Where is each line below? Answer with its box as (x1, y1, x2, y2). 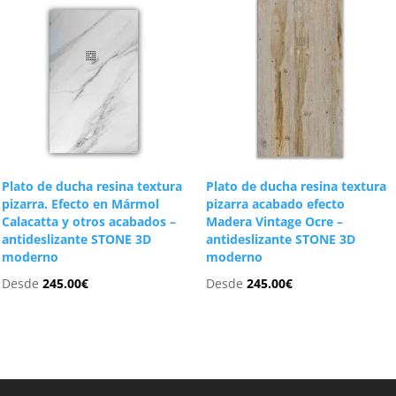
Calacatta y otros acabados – (2, 213, 177, 231)
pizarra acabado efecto (205, 195, 345, 213)
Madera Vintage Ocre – (205, 213, 343, 231)
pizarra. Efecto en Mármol (2, 195, 160, 213)
